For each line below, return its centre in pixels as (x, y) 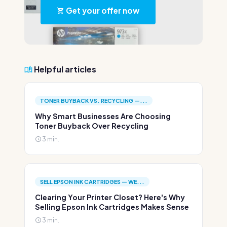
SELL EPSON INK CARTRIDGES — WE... (92, 182)
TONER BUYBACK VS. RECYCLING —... (94, 101)
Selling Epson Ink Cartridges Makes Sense (112, 207)
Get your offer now (102, 10)
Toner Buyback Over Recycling (92, 126)
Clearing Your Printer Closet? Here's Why (110, 197)
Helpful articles (64, 69)
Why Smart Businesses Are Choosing (103, 116)
